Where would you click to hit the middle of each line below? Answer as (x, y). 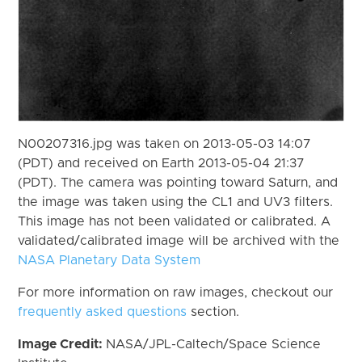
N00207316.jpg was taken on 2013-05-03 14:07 (165, 143)
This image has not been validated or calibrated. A (175, 221)
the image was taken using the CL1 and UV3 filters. (176, 202)
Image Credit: (62, 344)
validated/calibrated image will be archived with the (179, 240)
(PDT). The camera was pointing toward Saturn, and (178, 182)
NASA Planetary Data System (109, 260)
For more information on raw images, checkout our (176, 292)
